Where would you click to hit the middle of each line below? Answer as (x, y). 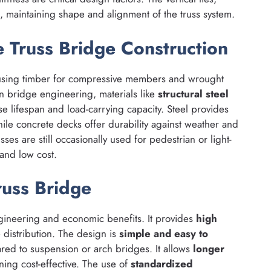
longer (209, 249)
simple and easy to (164, 234)
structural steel (193, 93)
